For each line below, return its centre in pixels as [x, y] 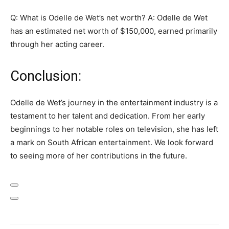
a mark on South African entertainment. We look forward [112, 142]
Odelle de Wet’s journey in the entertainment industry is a [114, 102]
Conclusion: [46, 76]
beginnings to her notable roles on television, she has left [114, 129]
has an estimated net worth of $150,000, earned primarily [114, 31]
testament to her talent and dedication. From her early [108, 116]
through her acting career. [57, 44]
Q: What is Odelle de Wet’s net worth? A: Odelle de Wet [109, 18]
